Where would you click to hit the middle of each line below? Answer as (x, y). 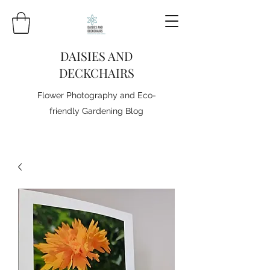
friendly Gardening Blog (96, 111)
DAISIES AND (96, 55)
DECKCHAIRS (96, 72)
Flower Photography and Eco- (96, 95)
